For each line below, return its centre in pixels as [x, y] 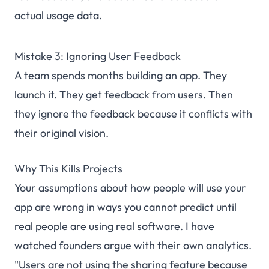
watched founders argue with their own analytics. [133, 246]
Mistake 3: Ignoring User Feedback [98, 56]
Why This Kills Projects [68, 169]
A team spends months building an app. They [121, 76]
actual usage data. [58, 16]
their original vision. [62, 133]
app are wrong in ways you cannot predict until [125, 207]
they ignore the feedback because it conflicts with [133, 114]
